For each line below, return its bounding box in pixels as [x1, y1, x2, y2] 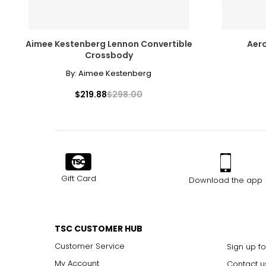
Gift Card [61, 172, 96, 184]
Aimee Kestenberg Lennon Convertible [25, 37, 192, 50]
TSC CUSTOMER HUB [55, 222, 142, 235]
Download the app [188, 174, 262, 186]
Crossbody [84, 49, 133, 61]
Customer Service [55, 240, 125, 252]
